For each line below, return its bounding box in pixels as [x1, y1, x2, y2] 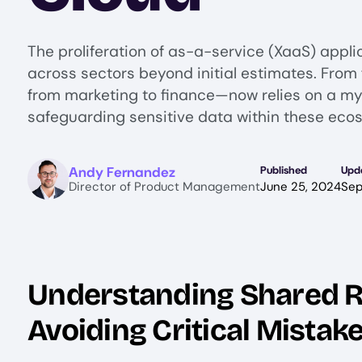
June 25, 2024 [260, 178, 341, 195]
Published [260, 162, 307, 177]
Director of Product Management [69, 178, 260, 195]
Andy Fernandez [69, 162, 175, 181]
